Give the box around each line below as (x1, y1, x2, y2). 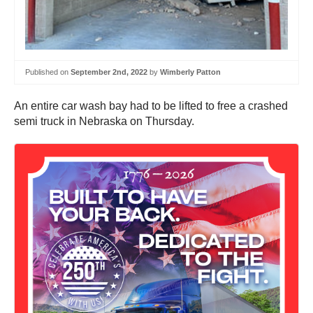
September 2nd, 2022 (71, 68, 147, 77)
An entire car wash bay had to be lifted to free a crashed (14, 99, 288, 112)
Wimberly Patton (160, 68, 221, 77)
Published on (25, 68, 71, 77)
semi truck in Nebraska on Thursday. (14, 115, 197, 127)
